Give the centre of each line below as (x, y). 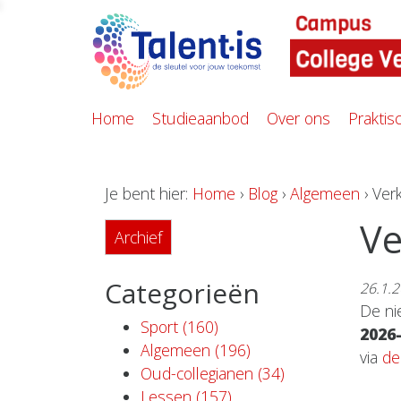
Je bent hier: (149, 194)
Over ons (299, 119)
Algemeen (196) (196, 350)
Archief (138, 238)
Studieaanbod (200, 119)
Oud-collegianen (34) (213, 374)
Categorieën (182, 294)
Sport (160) (179, 327)
